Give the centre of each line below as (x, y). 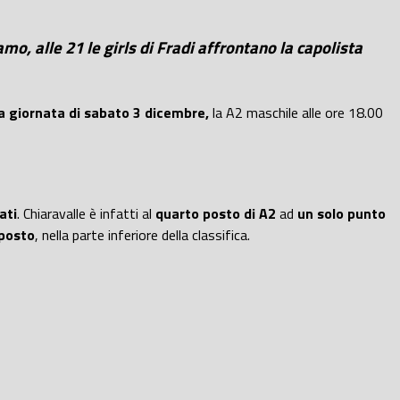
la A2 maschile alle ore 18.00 (296, 112)
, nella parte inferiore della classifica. (142, 235)
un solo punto (342, 214)
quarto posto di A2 (217, 214)
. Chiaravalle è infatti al (86, 214)
